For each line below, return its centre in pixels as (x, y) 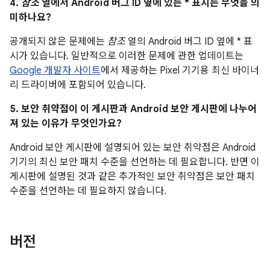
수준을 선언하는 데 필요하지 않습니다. (88, 191)
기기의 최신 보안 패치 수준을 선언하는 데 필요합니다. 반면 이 (135, 162)
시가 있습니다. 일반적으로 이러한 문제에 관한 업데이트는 (127, 56)
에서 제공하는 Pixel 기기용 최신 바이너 (180, 71)
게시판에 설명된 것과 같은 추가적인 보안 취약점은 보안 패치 (132, 177)
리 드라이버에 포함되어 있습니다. (78, 85)
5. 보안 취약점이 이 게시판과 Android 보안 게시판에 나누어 (133, 109)
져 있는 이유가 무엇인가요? (66, 124)
